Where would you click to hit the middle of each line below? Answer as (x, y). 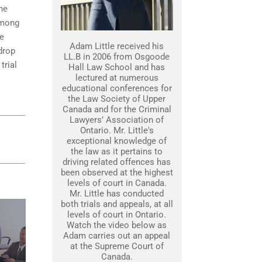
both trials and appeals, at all (117, 204)
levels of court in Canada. (117, 183)
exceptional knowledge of (117, 141)
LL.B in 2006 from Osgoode (117, 57)
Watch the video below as (117, 225)
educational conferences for (117, 88)
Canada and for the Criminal (117, 109)
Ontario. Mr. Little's (117, 130)
